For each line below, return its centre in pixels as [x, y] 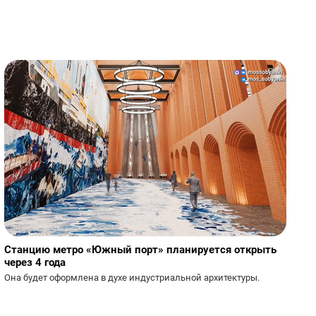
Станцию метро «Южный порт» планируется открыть [140, 250]
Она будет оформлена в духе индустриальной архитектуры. [132, 278]
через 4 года [35, 262]
